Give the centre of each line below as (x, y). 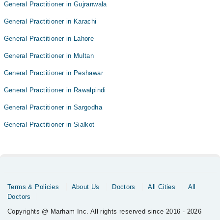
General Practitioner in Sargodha (53, 107)
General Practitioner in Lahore (49, 39)
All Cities (162, 187)
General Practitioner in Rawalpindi (55, 90)
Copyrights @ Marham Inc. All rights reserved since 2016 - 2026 (105, 211)
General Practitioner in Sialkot (49, 124)
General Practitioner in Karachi (50, 21)
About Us (85, 187)
